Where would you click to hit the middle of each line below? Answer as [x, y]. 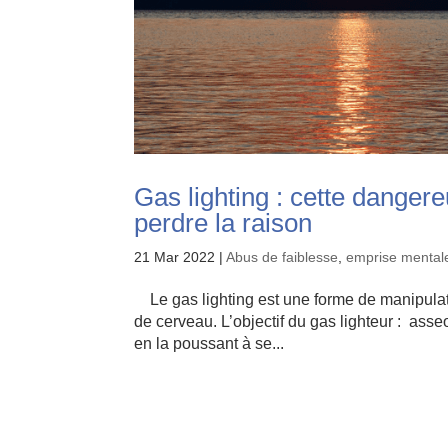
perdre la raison [223, 222]
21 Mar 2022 [175, 256]
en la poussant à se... [209, 343]
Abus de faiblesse [282, 256]
